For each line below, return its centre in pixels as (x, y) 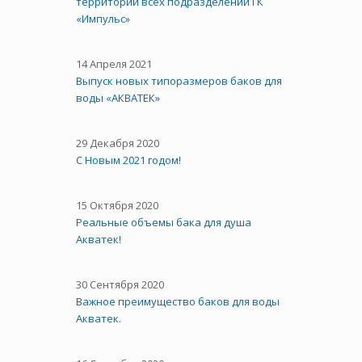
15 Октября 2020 (117, 205)
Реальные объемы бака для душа (164, 222)
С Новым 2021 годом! (128, 160)
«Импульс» (103, 18)
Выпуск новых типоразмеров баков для (179, 80)
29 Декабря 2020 (118, 143)
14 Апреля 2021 (114, 63)
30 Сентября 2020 (120, 284)
